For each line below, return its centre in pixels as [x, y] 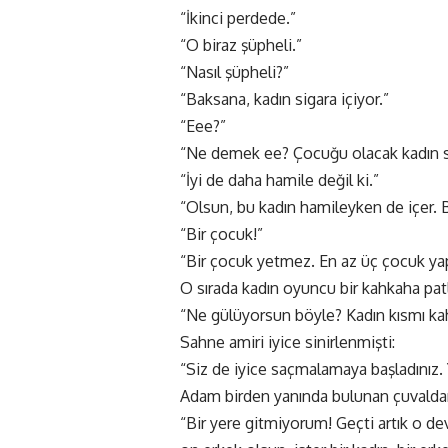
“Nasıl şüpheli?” [234, 72]
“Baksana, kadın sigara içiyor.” [284, 99]
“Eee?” [203, 126]
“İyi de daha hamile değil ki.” [279, 180]
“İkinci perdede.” [238, 18]
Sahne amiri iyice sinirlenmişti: [287, 342]
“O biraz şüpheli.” [241, 45]
